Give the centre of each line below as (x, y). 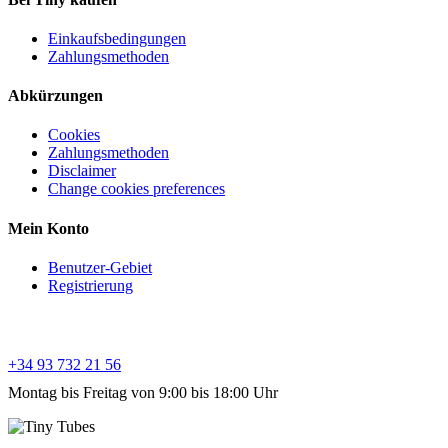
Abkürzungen (55, 96)
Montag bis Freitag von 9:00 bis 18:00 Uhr (143, 392)
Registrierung (90, 285)
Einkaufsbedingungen (117, 38)
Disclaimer (82, 171)
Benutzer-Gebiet (100, 267)
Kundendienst (55, 325)
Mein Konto (48, 228)
